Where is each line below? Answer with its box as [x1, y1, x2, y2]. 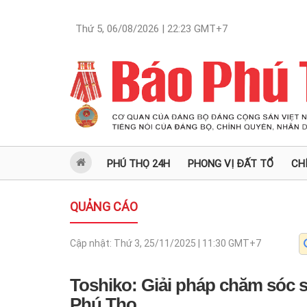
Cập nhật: [70, 238, 114, 249]
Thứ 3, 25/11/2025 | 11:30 [114, 238, 226, 249]
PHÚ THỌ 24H [107, 158, 170, 170]
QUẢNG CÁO [70, 199, 138, 214]
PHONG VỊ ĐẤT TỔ [188, 158, 273, 170]
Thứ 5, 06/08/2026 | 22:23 [75, 23, 191, 35]
